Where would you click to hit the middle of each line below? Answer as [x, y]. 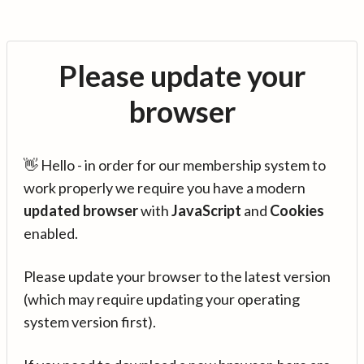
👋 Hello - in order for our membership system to [175, 165]
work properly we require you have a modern [165, 188]
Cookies [297, 210]
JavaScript [206, 210]
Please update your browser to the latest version [177, 276]
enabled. [51, 233]
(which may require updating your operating [162, 299]
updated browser [81, 210]
